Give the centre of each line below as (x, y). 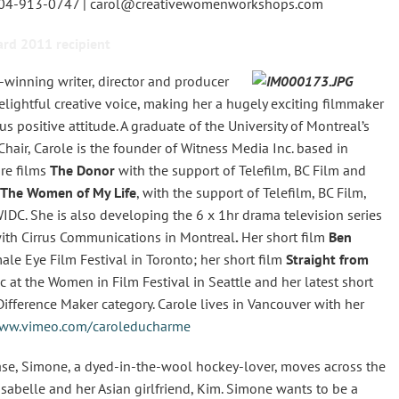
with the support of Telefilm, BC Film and (240, 170)
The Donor (82, 170)
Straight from (327, 259)
